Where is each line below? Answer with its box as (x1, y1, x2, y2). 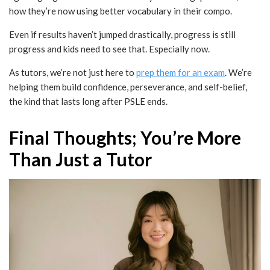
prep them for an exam (136, 66, 225, 78)
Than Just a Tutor (9, 148, 152, 170)
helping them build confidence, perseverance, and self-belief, (9, 81, 247, 92)
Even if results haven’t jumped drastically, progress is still (9, 28, 236, 40)
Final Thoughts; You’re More (9, 126, 241, 148)
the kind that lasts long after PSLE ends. (9, 95, 168, 107)
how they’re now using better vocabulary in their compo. (9, 5, 232, 16)
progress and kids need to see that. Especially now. (9, 43, 210, 54)
